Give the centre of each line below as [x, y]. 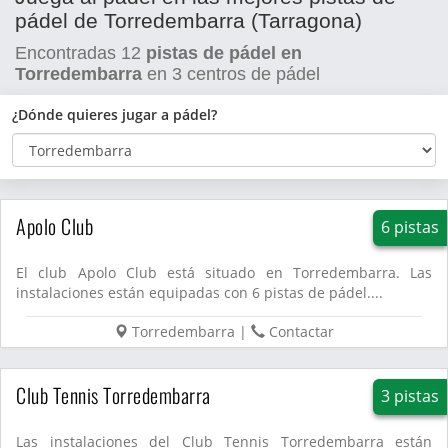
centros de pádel [251, 74]
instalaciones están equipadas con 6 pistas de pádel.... [199, 292]
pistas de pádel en [224, 53]
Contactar [301, 331]
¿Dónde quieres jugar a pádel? [114, 114]
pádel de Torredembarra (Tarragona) [188, 20]
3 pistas [409, 396]
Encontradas [68, 53]
